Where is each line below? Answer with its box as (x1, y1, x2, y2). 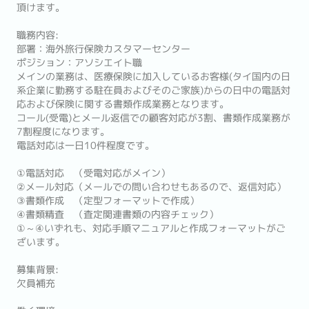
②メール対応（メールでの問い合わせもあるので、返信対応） (17, 180, 286, 194)
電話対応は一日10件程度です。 (17, 139, 154, 152)
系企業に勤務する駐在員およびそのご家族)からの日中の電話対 (17, 83, 290, 97)
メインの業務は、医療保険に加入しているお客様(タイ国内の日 (17, 70, 290, 83)
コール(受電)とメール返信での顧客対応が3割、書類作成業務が (17, 111, 290, 125)
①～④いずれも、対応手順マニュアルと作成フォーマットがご (17, 221, 286, 235)
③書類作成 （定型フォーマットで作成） (17, 194, 199, 208)
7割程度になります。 (17, 125, 110, 139)
